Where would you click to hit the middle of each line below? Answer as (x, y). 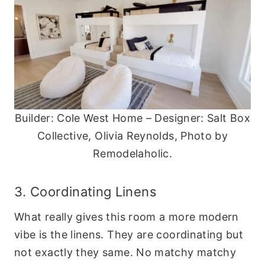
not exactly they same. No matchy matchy (125, 252)
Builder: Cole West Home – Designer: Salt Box (132, 118)
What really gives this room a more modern (127, 216)
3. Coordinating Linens (85, 191)
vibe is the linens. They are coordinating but (129, 234)
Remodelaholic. (132, 153)
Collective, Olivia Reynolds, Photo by (132, 135)
